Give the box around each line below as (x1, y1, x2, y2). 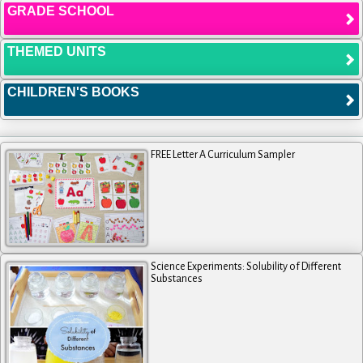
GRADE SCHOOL (7, 3, 114, 18)
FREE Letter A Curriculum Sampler (151, 148, 296, 160)
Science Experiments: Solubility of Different (151, 260, 342, 272)
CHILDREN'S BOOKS (7, 84, 139, 99)
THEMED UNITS (7, 44, 106, 58)
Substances (151, 272, 203, 284)
